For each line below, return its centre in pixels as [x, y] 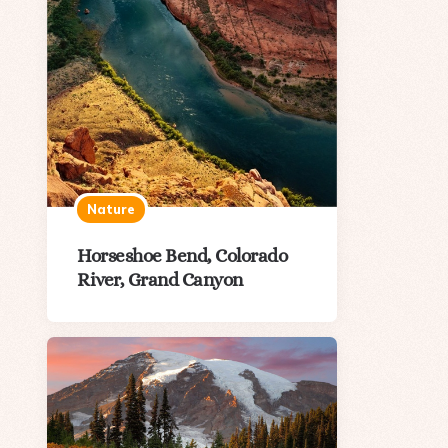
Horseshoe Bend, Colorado [182, 255]
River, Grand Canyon [160, 279]
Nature [111, 208]
